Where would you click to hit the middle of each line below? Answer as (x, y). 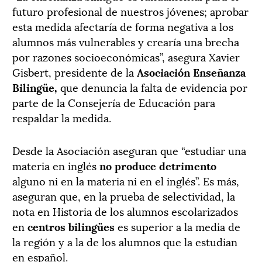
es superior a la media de (177, 226)
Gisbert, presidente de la (75, 71)
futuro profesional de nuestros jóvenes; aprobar (130, 11)
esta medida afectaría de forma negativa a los (123, 26)
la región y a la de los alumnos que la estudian (125, 241)
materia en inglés (56, 165)
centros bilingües (71, 226)
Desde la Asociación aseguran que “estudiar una (129, 150)
